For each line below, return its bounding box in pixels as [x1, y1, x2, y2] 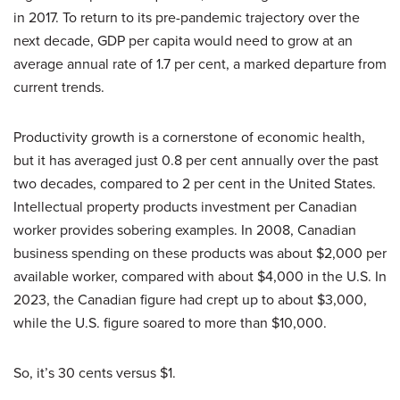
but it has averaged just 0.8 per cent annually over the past [13, 150, 379, 171]
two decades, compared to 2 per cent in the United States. [13, 173, 376, 194]
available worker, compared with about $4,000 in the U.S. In [13, 266, 387, 287]
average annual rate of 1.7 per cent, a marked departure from [13, 54, 387, 74]
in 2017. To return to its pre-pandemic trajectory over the [13, 7, 360, 28]
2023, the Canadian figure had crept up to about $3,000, [13, 289, 367, 310]
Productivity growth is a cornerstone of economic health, [13, 127, 365, 147]
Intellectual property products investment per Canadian [13, 196, 357, 217]
